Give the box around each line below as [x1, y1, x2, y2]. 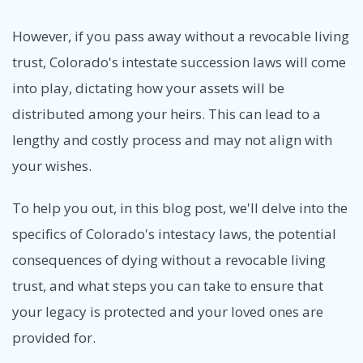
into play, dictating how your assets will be [12, 79, 284, 98]
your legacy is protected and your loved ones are [12, 301, 323, 321]
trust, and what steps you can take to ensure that [12, 275, 323, 295]
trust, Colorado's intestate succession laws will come [12, 53, 346, 72]
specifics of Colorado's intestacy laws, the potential [12, 224, 336, 243]
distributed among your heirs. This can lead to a [12, 105, 321, 124]
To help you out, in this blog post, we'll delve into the [12, 198, 348, 217]
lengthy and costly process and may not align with [12, 130, 332, 150]
